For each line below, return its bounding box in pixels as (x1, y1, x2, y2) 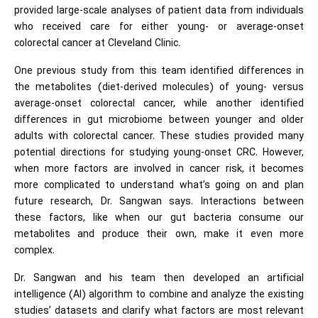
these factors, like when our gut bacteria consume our (14, 211, 304, 226)
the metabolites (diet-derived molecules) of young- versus (14, 80, 304, 96)
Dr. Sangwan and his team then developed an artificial (14, 271, 304, 287)
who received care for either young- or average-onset (14, 20, 304, 35)
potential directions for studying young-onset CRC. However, (14, 146, 304, 161)
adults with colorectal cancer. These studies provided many (14, 129, 304, 145)
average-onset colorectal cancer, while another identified (14, 97, 304, 112)
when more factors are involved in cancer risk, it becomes (14, 162, 304, 177)
